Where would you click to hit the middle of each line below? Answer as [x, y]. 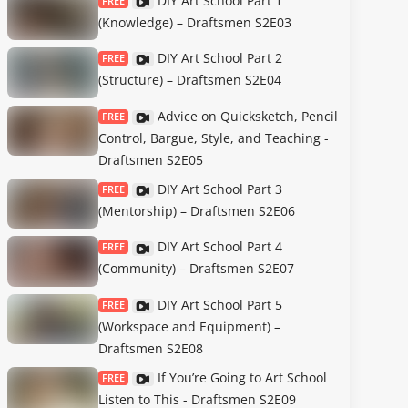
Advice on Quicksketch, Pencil [248, 116]
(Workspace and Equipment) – [189, 326]
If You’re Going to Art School [242, 377]
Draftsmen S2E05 [151, 159]
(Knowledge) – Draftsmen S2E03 [195, 22]
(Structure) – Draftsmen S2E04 [190, 80]
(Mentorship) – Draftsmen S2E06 [197, 210]
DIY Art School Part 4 [220, 247]
